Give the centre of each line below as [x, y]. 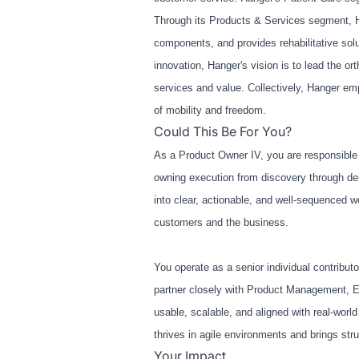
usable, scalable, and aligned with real [242, 313]
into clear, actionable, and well [224, 200]
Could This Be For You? [223, 132]
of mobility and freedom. [210, 111]
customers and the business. [221, 223]
